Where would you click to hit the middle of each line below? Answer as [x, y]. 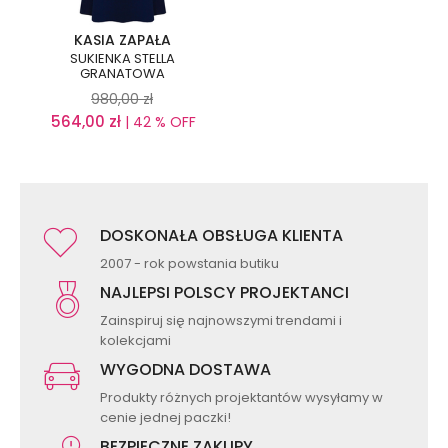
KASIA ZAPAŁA [122, 40]
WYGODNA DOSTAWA [185, 370]
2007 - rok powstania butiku [189, 264]
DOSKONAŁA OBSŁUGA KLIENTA [221, 236]
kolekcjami [135, 341]
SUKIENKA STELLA [122, 59]
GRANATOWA [122, 74]
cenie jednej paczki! [165, 418]
